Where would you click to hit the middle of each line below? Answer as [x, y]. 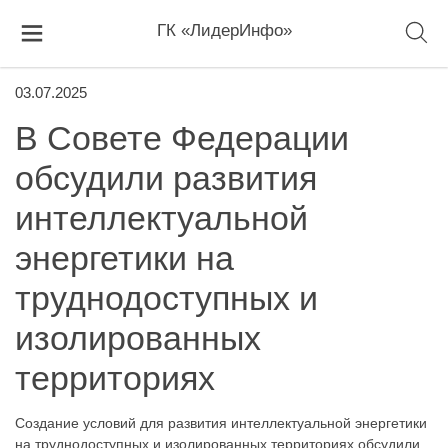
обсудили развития [166, 178]
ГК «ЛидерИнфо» [224, 31]
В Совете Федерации [182, 138]
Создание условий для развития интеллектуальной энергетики [221, 423]
